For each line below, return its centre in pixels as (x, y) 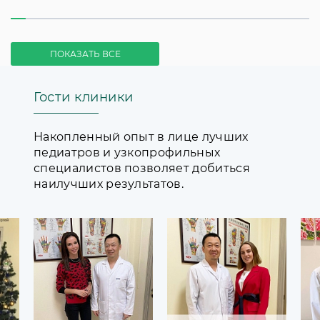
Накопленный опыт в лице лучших (141, 137)
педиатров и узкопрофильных (127, 153)
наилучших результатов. (109, 184)
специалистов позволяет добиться (142, 169)
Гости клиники (84, 97)
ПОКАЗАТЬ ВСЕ (85, 54)
